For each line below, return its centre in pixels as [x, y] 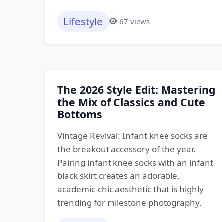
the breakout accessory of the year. [126, 149]
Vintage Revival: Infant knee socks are [132, 135]
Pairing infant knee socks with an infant [135, 162]
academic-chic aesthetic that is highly [130, 189]
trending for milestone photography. [129, 202]
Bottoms [80, 114]
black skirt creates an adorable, [118, 175]
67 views [135, 21]
